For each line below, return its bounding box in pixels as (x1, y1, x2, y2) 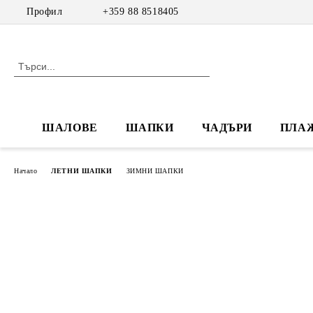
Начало (14, 166, 38, 175)
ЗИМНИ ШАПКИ (126, 166, 184, 175)
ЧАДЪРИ (201, 122, 252, 133)
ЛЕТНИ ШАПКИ (51, 166, 112, 175)
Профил (27, 6, 63, 17)
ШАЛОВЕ (42, 122, 98, 133)
